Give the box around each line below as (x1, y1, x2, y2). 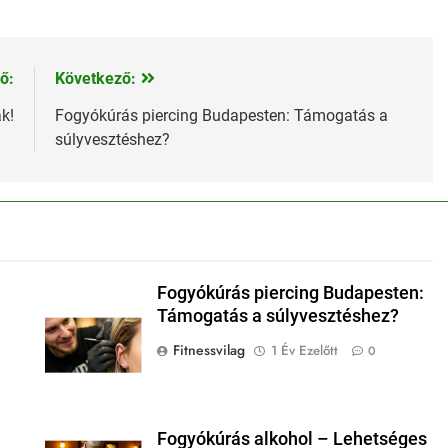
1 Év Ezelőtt (270, 341, 338, 361)
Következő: (54, 69, 136, 89)
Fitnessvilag (172, 340, 245, 361)
